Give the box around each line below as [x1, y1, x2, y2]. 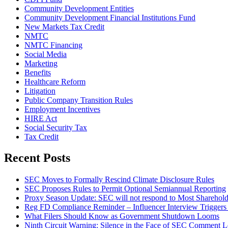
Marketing [24, 59, 58, 68]
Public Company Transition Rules [24, 95, 133, 104]
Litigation [24, 86, 55, 95]
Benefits [24, 68, 51, 77]
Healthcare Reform [24, 77, 85, 86]
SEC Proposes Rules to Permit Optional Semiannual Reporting [24, 184, 226, 193]
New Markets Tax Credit [24, 22, 104, 31]
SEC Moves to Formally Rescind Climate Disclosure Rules [24, 175, 214, 184]
